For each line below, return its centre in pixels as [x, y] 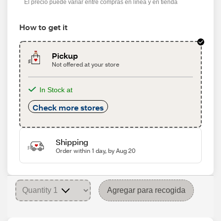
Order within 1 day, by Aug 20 [95, 151]
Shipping [72, 142]
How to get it [43, 27]
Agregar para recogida [146, 190]
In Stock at [56, 90]
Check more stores [68, 107]
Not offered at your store [86, 64]
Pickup [65, 55]
